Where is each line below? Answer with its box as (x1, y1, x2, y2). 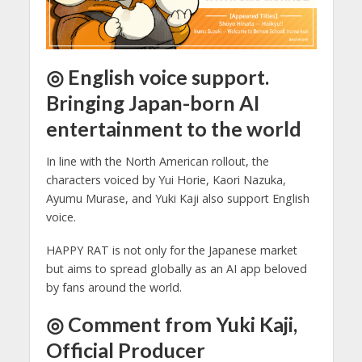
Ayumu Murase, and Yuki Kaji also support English (45, 190, 309, 206)
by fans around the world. (45, 279, 182, 295)
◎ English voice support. (45, 65, 269, 90)
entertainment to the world (45, 116, 301, 141)
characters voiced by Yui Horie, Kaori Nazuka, (45, 171, 286, 187)
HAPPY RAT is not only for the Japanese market (45, 242, 297, 258)
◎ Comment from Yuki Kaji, (45, 311, 297, 336)
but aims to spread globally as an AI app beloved (45, 260, 307, 276)
